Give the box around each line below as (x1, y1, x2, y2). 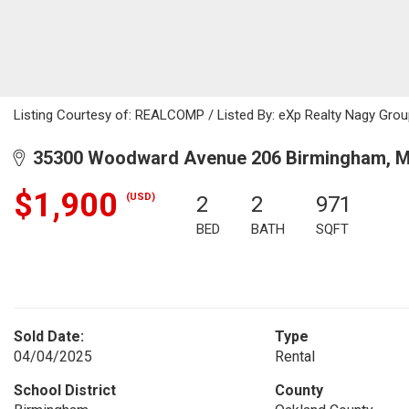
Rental (274, 348, 315, 365)
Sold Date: (14, 328, 84, 345)
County (274, 382, 323, 399)
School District (14, 382, 116, 399)
